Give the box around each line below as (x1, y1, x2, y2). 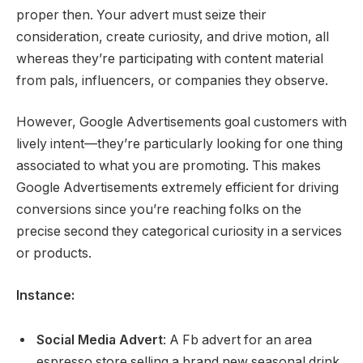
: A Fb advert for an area (163, 332, 312, 348)
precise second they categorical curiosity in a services (16, 224, 342, 240)
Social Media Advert (36, 332, 163, 348)
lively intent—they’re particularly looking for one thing (16, 136, 343, 152)
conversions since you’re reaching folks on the (16, 202, 301, 218)
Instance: (16, 287, 75, 303)
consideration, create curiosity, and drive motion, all (16, 28, 329, 45)
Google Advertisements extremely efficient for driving (16, 180, 339, 196)
